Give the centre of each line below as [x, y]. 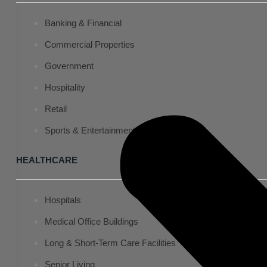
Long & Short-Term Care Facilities [110, 243]
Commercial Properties [90, 44]
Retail [56, 109]
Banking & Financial [83, 23]
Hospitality [65, 87]
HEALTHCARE [47, 160]
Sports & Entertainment [90, 130]
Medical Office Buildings [91, 221]
